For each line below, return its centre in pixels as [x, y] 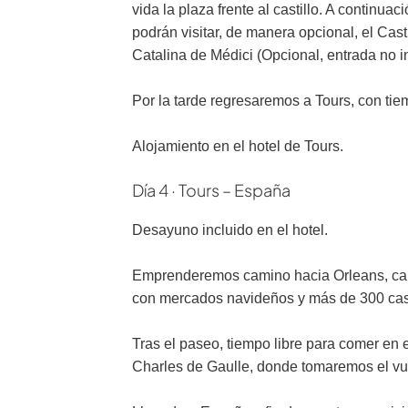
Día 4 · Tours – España [211, 190]
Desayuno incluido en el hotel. [230, 230]
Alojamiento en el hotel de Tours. [238, 146]
